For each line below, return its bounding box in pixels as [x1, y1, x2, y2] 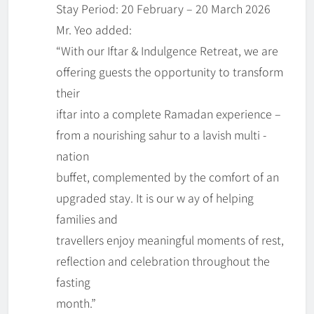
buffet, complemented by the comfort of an [56, 168, 279, 186]
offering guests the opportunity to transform [56, 63, 283, 81]
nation [56, 147, 89, 165]
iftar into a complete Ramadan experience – [56, 105, 281, 123]
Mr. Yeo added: [56, 21, 132, 39]
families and [56, 210, 118, 228]
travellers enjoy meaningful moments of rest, [56, 231, 284, 249]
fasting [56, 273, 90, 291]
